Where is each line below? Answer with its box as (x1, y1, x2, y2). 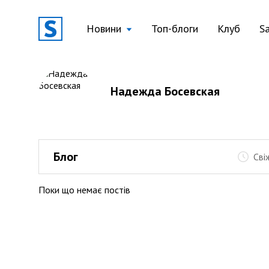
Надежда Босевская (110, 83, 220, 99)
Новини (86, 22, 121, 35)
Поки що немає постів (38, 184, 130, 196)
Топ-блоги (151, 22, 198, 35)
